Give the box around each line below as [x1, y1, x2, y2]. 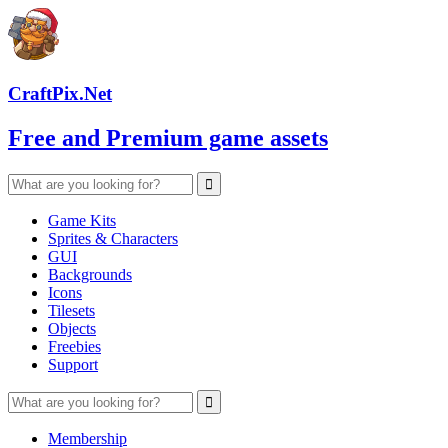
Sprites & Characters [48, 229, 178, 247]
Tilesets [48, 301, 95, 319]
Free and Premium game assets [8, 124, 328, 151]
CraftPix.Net [8, 82, 112, 104]
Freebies [48, 337, 101, 355]
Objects [48, 319, 96, 337]
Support [48, 355, 98, 373]
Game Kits [48, 211, 116, 229]
